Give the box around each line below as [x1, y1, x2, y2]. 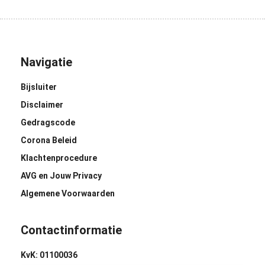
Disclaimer [21, 100, 63, 110]
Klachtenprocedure [21, 153, 97, 163]
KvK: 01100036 [21, 250, 77, 260]
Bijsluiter [21, 82, 57, 92]
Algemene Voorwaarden [21, 189, 115, 199]
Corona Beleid [21, 135, 77, 146]
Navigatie [21, 55, 72, 70]
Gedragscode [21, 118, 75, 128]
